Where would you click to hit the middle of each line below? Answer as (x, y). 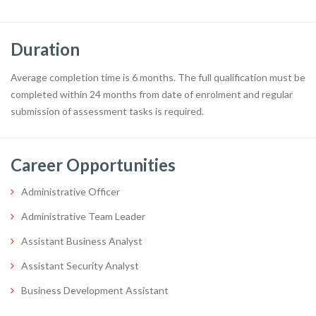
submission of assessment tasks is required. (107, 111)
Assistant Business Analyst (82, 241)
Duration (45, 49)
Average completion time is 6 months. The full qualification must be (158, 77)
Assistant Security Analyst (80, 265)
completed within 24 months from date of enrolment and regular (152, 94)
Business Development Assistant (95, 290)
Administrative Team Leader (83, 216)
